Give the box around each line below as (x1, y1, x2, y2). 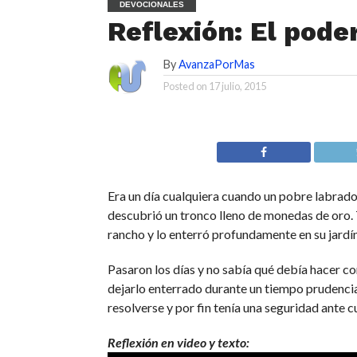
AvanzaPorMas (178, 57, 255, 71)
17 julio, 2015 (208, 79, 266, 92)
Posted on (163, 79, 207, 92)
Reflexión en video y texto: (107, 334, 249, 350)
